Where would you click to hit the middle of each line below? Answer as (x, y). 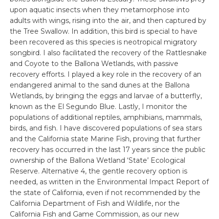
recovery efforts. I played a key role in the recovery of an (106, 74)
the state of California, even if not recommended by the (105, 192)
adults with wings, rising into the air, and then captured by (108, 20)
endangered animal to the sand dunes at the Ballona (100, 85)
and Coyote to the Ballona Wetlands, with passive (94, 63)
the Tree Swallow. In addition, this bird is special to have (104, 31)
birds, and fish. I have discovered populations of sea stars (106, 128)
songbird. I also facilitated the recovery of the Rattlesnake (108, 53)
